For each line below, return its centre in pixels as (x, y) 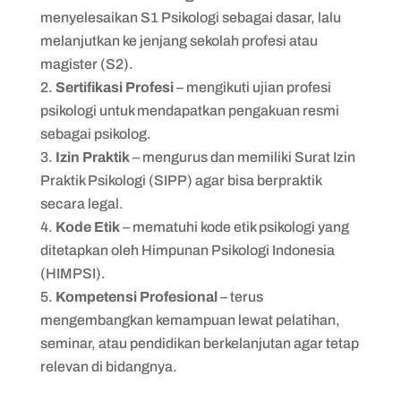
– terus (240, 296)
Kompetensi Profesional (136, 296)
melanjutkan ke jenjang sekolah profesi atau (179, 40)
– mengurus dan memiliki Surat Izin (242, 157)
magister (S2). (86, 64)
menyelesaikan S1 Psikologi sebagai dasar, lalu (190, 17)
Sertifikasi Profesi (114, 87)
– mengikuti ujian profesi (252, 87)
